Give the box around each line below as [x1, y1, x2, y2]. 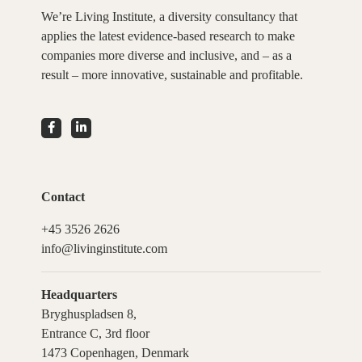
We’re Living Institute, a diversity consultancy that [40, 9, 297, 23]
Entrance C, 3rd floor [40, 326, 149, 340]
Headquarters [40, 287, 117, 301]
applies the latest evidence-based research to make [40, 28, 295, 43]
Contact [40, 189, 85, 204]
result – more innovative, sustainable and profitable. [40, 67, 303, 82]
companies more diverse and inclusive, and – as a [40, 48, 292, 62]
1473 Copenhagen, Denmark [40, 345, 189, 360]
